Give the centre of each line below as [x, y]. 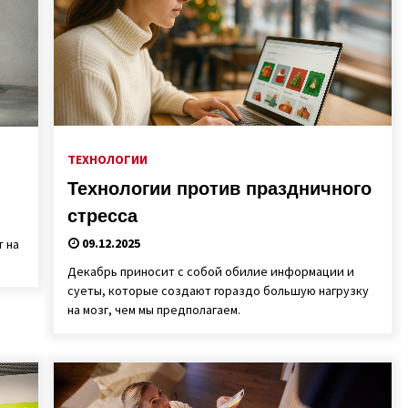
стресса [102, 216]
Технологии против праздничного [219, 189]
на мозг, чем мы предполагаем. [153, 310]
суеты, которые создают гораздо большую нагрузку [218, 291]
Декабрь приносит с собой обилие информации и [210, 271]
